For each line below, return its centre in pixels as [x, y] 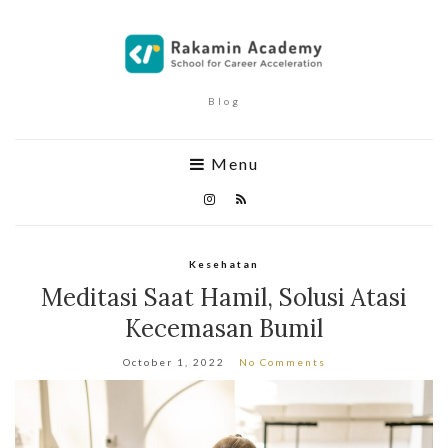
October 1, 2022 [173, 362]
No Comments [282, 362]
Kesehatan [224, 264]
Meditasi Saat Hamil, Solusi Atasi [224, 297]
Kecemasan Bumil [224, 328]
